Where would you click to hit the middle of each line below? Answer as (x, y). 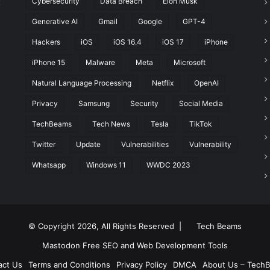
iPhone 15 (48, 62)
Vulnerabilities (145, 144)
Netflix (162, 83)
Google (150, 21)
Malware (100, 62)
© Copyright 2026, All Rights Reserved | (107, 226)
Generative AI (55, 21)
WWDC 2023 (168, 165)
